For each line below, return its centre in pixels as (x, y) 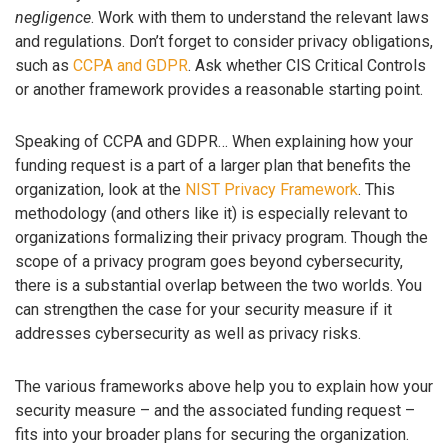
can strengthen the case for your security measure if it (203, 310)
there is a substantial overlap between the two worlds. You (218, 286)
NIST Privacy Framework (271, 190)
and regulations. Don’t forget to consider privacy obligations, (224, 41)
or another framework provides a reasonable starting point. (219, 89)
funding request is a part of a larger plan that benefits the (213, 166)
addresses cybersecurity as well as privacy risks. (188, 334)
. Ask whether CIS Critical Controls (307, 65)
